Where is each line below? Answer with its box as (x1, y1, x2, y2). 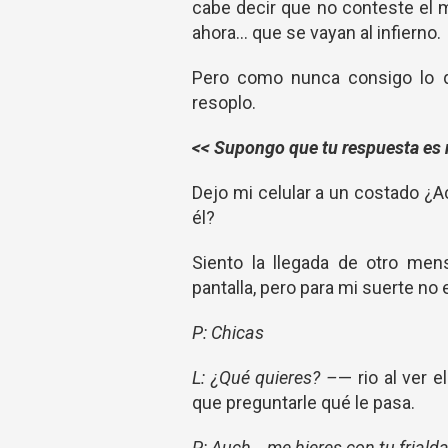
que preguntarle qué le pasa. (192, 392, 415, 413)
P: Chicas (192, 322, 264, 343)
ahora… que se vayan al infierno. (192, 22, 441, 43)
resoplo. (192, 92, 256, 113)
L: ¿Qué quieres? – (192, 367, 339, 388)
